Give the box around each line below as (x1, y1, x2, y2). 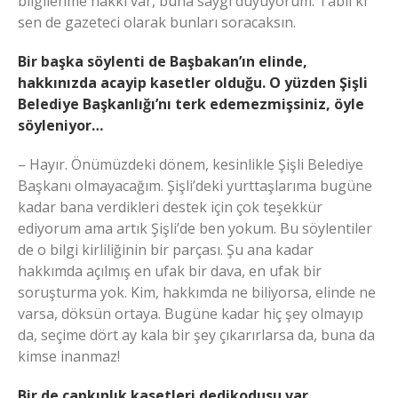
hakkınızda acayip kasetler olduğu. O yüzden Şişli (18, 72, 368, 92)
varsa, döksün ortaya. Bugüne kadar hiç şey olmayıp (18, 303, 363, 323)
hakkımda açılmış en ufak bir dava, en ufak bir (18, 260, 322, 281)
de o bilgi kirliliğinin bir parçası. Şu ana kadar (18, 239, 314, 259)
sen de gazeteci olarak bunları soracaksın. (18, 12, 296, 32)
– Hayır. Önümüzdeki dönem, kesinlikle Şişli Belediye (18, 154, 363, 174)
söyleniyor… (18, 115, 103, 135)
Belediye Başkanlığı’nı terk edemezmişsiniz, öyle (18, 93, 364, 114)
